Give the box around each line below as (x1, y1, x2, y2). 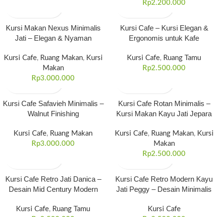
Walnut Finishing (27, 109, 79, 118)
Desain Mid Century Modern (8, 185, 98, 193)
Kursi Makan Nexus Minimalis (5, 24, 101, 32)
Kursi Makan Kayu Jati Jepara (116, 109, 212, 118)
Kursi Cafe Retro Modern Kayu (115, 175, 213, 183)
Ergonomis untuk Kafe (129, 34, 199, 42)
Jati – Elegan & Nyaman (15, 34, 92, 42)
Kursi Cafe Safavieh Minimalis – (2, 99, 104, 108)
